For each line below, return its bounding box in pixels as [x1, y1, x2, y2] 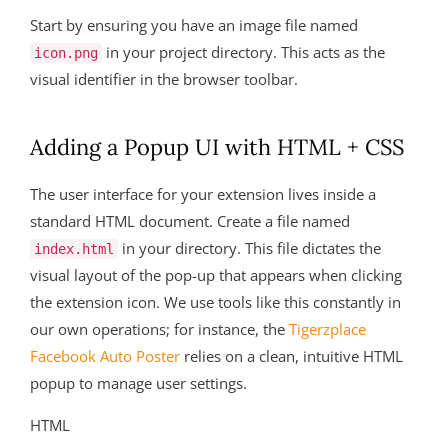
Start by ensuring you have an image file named [30, 15, 358, 35]
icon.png [34, 45, 98, 61]
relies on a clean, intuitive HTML [180, 346, 403, 366]
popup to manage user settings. [30, 373, 247, 393]
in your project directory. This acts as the [102, 42, 385, 62]
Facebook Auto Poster [30, 346, 180, 366]
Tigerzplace [289, 319, 366, 339]
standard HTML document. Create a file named [30, 211, 350, 231]
